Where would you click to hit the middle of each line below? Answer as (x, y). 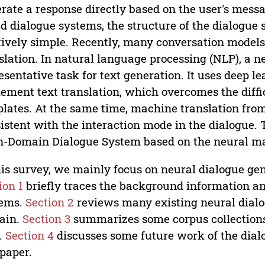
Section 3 (47, 219)
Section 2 (50, 202)
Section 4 (30, 235)
